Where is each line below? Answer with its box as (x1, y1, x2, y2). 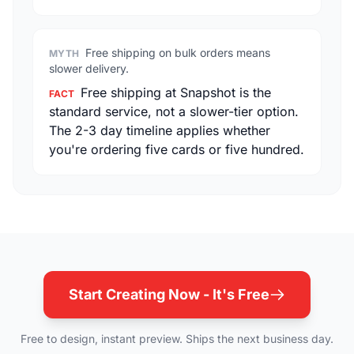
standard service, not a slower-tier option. (49, 104, 299, 119)
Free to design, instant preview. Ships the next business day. (21, 332, 333, 345)
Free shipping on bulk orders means (85, 46, 271, 59)
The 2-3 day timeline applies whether (49, 122, 270, 138)
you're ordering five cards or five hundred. (49, 141, 304, 157)
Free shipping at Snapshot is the (81, 85, 272, 100)
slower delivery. (49, 62, 129, 75)
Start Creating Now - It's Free (69, 286, 269, 303)
